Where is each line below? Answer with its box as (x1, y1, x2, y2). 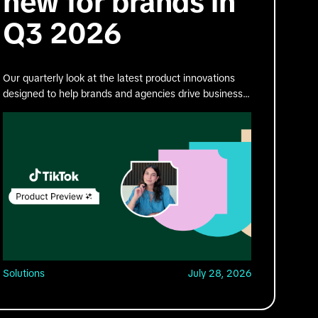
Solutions (3, 267, 45, 279)
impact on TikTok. (3, 103, 82, 115)
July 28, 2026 (188, 267, 252, 279)
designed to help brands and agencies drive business (3, 87, 243, 99)
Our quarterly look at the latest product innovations (3, 72, 236, 84)
